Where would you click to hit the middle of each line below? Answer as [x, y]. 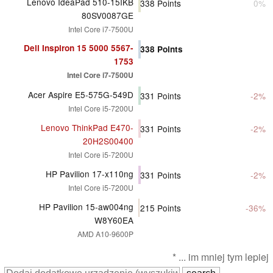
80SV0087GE [108, 15]
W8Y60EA [114, 220]
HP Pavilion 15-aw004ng [86, 206]
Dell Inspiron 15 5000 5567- [79, 48]
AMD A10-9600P [105, 233]
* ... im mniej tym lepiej [221, 257]
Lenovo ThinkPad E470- [87, 127]
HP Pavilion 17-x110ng [90, 173]
